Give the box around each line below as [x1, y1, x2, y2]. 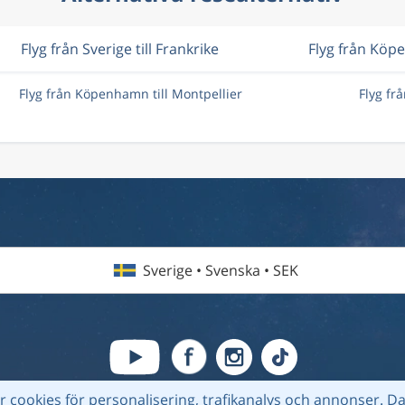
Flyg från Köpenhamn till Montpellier [18, 85, 242, 102]
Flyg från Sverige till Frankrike [21, 39, 220, 59]
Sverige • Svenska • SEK [143, 260, 298, 280]
